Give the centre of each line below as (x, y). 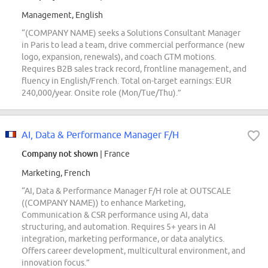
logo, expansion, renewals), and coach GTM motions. (119, 57)
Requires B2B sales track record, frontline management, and (134, 69)
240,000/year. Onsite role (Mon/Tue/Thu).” (101, 93)
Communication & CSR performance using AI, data (115, 215)
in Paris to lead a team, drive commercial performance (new (133, 45)
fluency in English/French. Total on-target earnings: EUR (127, 81)
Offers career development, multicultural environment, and (133, 251)
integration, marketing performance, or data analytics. (123, 239)
